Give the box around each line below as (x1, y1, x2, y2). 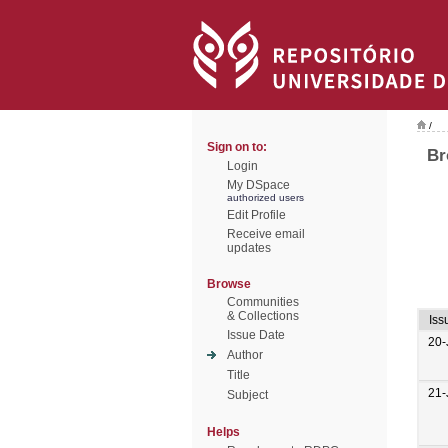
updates (227, 241, 271, 255)
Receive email (227, 227, 305, 241)
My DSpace (227, 178, 290, 192)
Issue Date (227, 328, 285, 342)
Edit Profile (227, 208, 286, 222)
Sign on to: (207, 140, 267, 154)
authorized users (227, 192, 304, 203)
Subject (227, 388, 268, 402)
